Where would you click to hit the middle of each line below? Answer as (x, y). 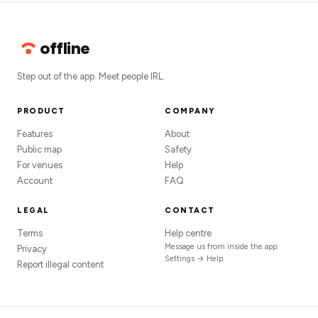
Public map (39, 149)
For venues (40, 165)
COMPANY (190, 111)
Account (35, 181)
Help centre (188, 233)
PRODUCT (41, 111)
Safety (178, 149)
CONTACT (190, 210)
